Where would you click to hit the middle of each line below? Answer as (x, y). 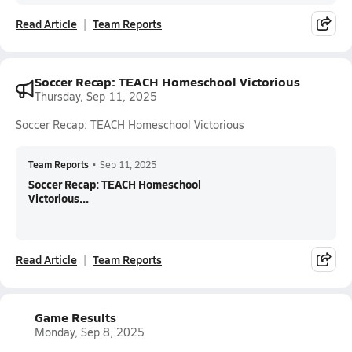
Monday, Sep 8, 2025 (90, 332)
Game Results (75, 317)
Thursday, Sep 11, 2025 (96, 96)
